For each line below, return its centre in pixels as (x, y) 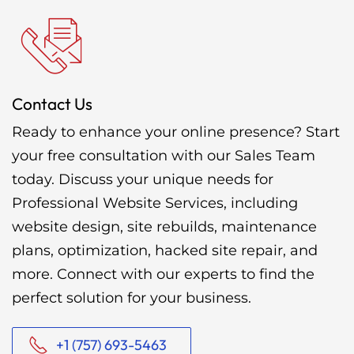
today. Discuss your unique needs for (143, 179)
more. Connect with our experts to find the (163, 274)
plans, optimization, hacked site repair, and (165, 250)
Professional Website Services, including (155, 203)
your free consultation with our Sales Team (164, 155)
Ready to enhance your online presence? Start (176, 132)
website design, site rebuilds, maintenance (164, 226)
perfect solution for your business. (132, 298)
